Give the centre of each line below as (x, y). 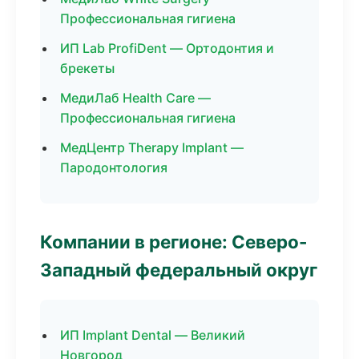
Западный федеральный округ (179, 270)
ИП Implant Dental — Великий (153, 335)
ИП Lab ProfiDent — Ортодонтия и (167, 48)
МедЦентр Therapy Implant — (152, 147)
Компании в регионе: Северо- (174, 242)
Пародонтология (114, 167)
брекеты (87, 68)
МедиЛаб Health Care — (135, 98)
